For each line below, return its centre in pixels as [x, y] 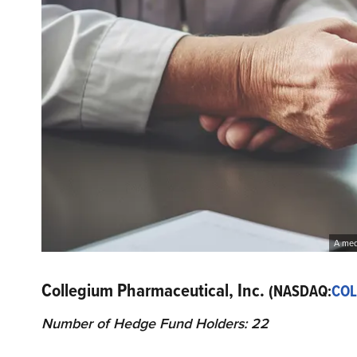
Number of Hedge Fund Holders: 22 [155, 324]
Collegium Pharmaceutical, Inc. [155, 290]
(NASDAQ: [300, 291]
